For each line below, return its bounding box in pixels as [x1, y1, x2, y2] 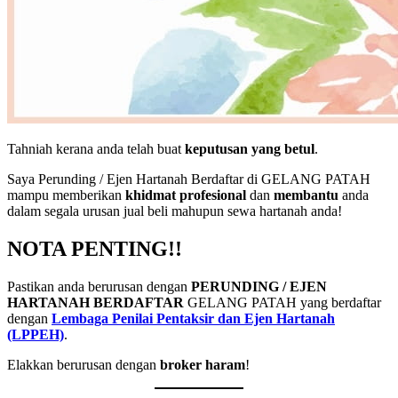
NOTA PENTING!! [7, 237, 182, 261]
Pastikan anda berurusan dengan [7, 279, 191, 295]
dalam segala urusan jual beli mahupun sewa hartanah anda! [7, 203, 342, 219]
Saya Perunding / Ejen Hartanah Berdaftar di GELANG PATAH [7, 171, 370, 187]
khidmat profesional [125, 187, 246, 203]
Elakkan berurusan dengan [7, 357, 160, 373]
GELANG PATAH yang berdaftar [187, 295, 381, 311]
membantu [274, 187, 342, 203]
